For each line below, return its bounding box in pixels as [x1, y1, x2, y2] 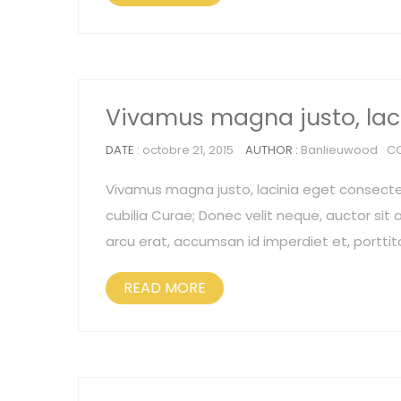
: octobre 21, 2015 [134, 141, 236, 158]
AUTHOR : [245, 141, 301, 158]
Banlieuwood [301, 141, 378, 158]
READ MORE [124, 277, 206, 298]
